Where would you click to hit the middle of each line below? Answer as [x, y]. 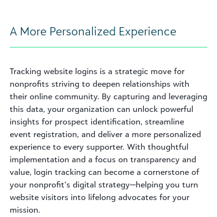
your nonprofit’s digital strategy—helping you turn [104, 184]
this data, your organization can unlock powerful [101, 109]
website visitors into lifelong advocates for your [100, 197]
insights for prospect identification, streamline [97, 121]
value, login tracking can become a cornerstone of [104, 172]
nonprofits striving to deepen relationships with [100, 84]
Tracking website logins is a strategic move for [97, 71]
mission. [25, 209]
